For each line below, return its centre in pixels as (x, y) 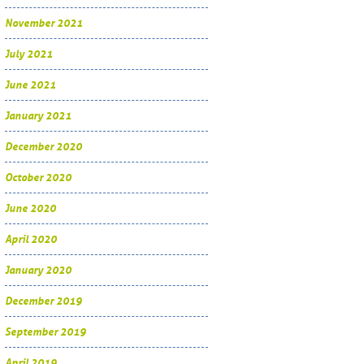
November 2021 (44, 24)
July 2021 (29, 54)
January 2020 (38, 271)
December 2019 (43, 301)
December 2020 (43, 147)
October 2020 (38, 178)
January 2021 (38, 116)
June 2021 (30, 85)
